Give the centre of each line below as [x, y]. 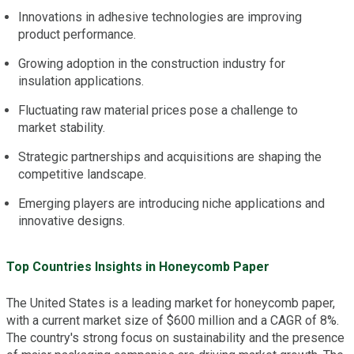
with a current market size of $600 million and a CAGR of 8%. [173, 320]
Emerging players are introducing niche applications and [171, 204]
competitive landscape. [82, 175]
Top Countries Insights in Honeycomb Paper [138, 266]
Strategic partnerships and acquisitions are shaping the [170, 157]
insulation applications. [81, 81]
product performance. [77, 35]
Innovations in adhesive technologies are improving [160, 17]
